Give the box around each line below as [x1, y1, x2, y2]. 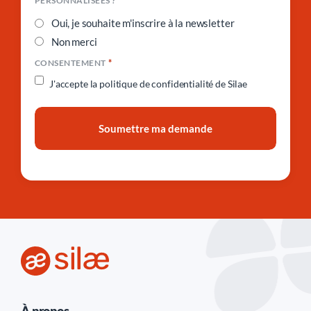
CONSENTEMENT [35, 57, 106, 68]
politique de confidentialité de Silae [99, 77, 247, 90]
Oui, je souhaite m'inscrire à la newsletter [51, 17, 235, 30]
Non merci [51, 35, 97, 48]
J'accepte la [49, 77, 100, 90]
